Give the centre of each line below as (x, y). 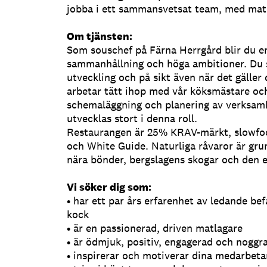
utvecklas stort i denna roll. (132, 119)
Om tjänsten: (100, 36)
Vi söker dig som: (109, 187)
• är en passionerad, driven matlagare (155, 228)
